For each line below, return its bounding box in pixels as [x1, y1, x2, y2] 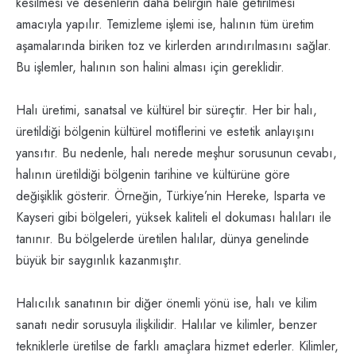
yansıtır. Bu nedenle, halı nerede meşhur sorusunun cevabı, [16, 144, 337, 163]
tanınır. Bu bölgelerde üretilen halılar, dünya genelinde [16, 230, 309, 249]
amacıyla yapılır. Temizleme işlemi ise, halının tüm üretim [16, 15, 314, 34]
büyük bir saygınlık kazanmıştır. [16, 251, 182, 270]
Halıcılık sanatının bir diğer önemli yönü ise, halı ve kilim [16, 294, 317, 313]
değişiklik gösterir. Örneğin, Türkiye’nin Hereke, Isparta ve [16, 187, 326, 206]
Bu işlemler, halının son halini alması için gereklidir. [16, 58, 284, 77]
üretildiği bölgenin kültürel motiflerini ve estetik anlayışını [16, 122, 315, 141]
